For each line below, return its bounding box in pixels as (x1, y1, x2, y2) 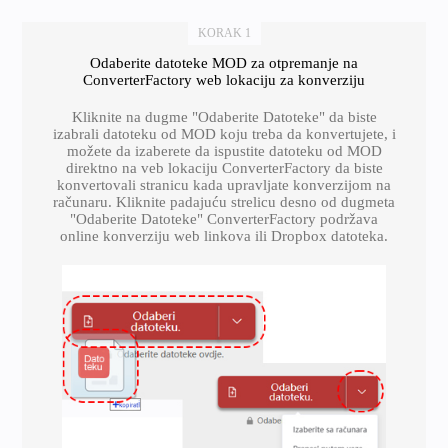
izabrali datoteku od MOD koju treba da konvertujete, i (52, 126, 396, 142)
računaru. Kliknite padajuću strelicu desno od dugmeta (53, 194, 395, 210)
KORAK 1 (197, 26, 251, 40)
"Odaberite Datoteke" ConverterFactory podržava (70, 211, 378, 227)
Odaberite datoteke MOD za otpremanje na (90, 55, 358, 71)
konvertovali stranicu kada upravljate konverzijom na (57, 177, 391, 193)
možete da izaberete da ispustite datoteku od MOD (66, 143, 382, 159)
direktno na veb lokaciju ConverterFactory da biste (65, 160, 383, 176)
